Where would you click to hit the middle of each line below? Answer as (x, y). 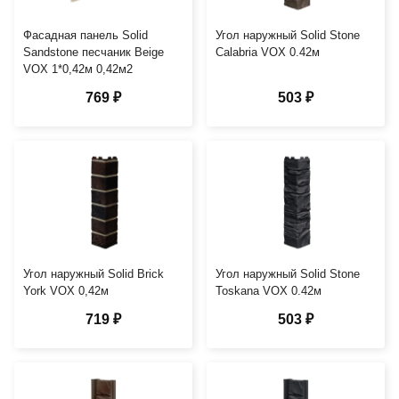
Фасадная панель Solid (85, 35)
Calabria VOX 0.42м (268, 52)
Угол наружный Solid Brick (94, 273)
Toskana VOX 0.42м (269, 290)
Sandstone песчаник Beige (94, 52)
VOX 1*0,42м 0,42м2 (78, 69)
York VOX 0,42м (66, 290)
